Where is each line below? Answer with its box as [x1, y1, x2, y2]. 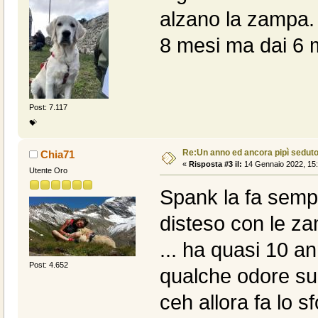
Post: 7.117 [28, 103, 67, 112]
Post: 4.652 [28, 261, 68, 270]
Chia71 [40, 148, 75, 160]
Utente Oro [28, 165, 67, 175]
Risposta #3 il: [188, 159, 242, 168]
